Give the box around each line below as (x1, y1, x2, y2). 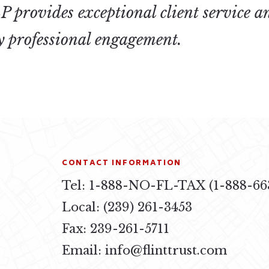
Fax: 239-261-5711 (62, 220, 170, 236)
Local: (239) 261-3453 (62, 199, 193, 214)
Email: (62, 242, 106, 258)
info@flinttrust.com (105, 242, 228, 258)
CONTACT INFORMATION (62, 157, 181, 171)
